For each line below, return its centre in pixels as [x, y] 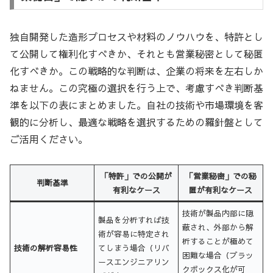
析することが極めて [218, 241]
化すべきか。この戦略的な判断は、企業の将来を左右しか [136, 70]
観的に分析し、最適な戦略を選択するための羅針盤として [136, 122]
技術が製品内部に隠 [218, 213]
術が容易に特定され [134, 234]
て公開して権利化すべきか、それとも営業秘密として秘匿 [136, 53]
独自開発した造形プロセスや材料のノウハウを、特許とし [136, 36]
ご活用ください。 [49, 139]
